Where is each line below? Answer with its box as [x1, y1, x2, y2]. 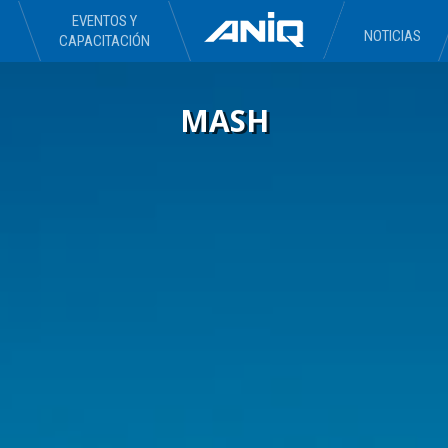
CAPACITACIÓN [58, 32, 150, 50]
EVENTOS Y [71, 12, 137, 30]
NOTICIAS [363, 27, 421, 45]
